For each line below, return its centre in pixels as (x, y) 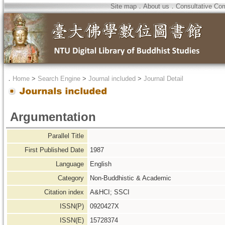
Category (72, 178)
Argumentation (53, 117)
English (101, 164)
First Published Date (55, 150)
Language (71, 164)
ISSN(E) (73, 220)
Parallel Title (67, 136)
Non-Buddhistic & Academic (131, 178)
